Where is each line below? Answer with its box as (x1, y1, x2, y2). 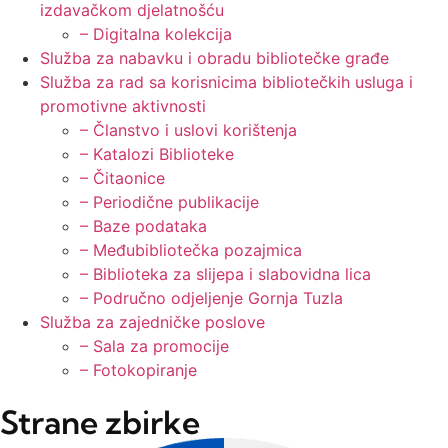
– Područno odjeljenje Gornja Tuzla (80, 287, 343, 308)
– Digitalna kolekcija (80, 23, 232, 44)
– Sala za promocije (80, 335, 229, 356)
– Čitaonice (80, 167, 165, 188)
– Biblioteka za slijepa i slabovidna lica (80, 263, 371, 284)
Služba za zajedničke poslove (40, 311, 265, 332)
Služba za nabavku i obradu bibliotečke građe (40, 47, 389, 68)
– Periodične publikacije (80, 191, 259, 212)
